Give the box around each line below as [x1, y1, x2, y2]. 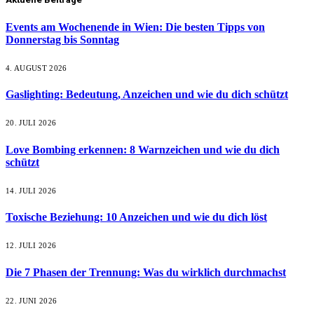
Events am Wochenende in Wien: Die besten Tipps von [6, 20, 265, 33]
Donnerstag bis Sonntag [6, 33, 119, 46]
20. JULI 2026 [6, 118, 57, 128]
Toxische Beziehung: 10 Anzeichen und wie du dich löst [6, 211, 267, 224]
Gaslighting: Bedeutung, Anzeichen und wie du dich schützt [6, 88, 288, 101]
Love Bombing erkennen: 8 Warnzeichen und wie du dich [6, 143, 280, 156]
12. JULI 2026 [6, 241, 57, 250]
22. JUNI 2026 [6, 296, 57, 305]
